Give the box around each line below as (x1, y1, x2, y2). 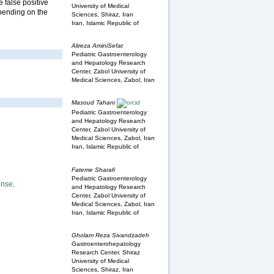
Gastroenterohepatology (72, 240, 141, 248)
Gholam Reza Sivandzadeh (72, 232, 149, 239)
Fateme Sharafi (72, 166, 115, 173)
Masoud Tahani (72, 99, 115, 106)
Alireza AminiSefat (72, 42, 123, 49)
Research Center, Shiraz (72, 249, 140, 256)
